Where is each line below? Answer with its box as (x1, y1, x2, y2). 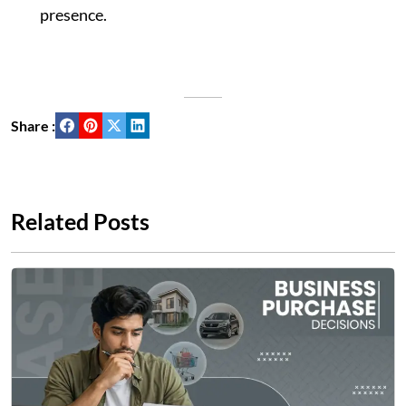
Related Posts (11, 208, 150, 236)
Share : (11, 116, 55, 134)
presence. (40, 5, 107, 25)
